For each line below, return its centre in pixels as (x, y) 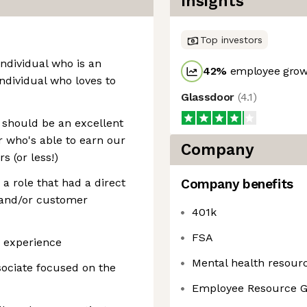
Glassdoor (209, 97)
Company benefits (237, 184)
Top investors (231, 40)
